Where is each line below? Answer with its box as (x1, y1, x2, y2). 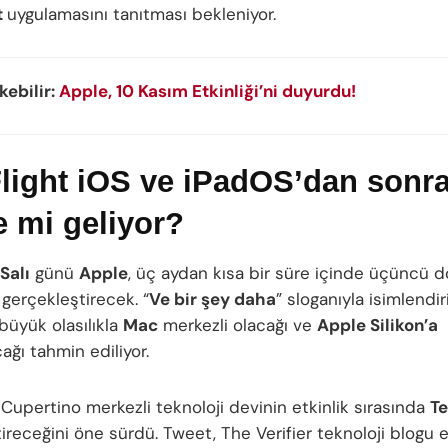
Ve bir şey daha (149, 288, 276, 311)
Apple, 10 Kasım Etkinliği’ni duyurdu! (59, 80, 356, 103)
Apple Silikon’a (317, 314, 438, 337)
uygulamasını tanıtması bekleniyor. (7, 3, 276, 26)
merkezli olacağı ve (158, 314, 317, 337)
